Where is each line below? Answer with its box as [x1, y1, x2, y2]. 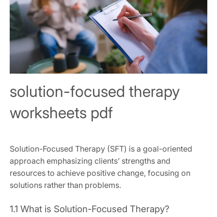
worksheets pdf [10, 103, 113, 122]
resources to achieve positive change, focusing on [10, 168, 190, 178]
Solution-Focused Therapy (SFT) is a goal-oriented [10, 143, 192, 154]
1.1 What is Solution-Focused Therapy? [10, 203, 170, 215]
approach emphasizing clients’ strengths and [10, 155, 170, 166]
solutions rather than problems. [10, 180, 121, 190]
